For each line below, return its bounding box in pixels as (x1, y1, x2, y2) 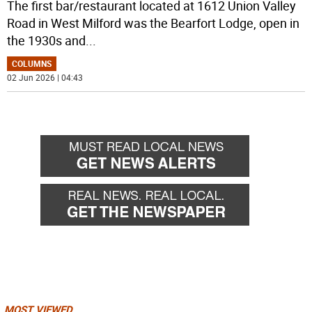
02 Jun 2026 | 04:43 (7, 72, 84, 84)
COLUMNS (12, 58, 52, 70)
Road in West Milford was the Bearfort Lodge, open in (7, 15, 300, 32)
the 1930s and (7, 32, 86, 49)
